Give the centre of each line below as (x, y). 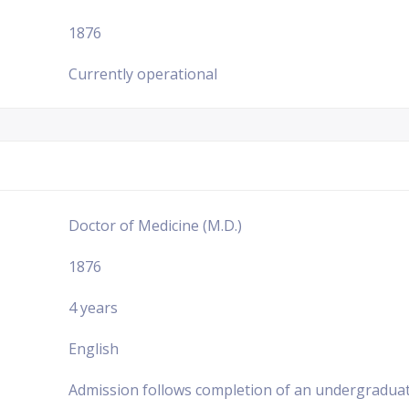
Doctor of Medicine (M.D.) (155, 225)
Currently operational (143, 73)
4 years (93, 307)
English (94, 348)
